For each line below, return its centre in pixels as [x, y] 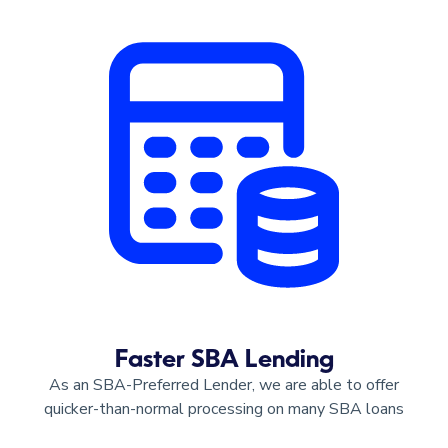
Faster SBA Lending [224, 360]
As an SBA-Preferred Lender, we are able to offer [224, 384]
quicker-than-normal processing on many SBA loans [224, 408]
